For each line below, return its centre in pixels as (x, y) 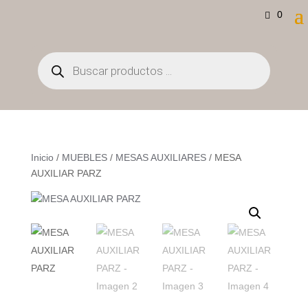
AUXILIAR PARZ (66, 173)
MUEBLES (84, 157)
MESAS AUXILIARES (161, 157)
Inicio (42, 157)
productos (58, 76)
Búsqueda (59, 56)
